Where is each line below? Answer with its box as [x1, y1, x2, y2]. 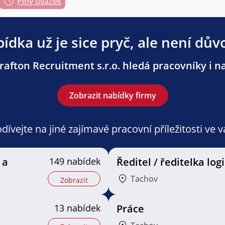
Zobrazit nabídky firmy [69, 90, 156, 101]
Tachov [130, 173, 158, 184]
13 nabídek [54, 202, 100, 214]
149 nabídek [49, 155, 100, 167]
